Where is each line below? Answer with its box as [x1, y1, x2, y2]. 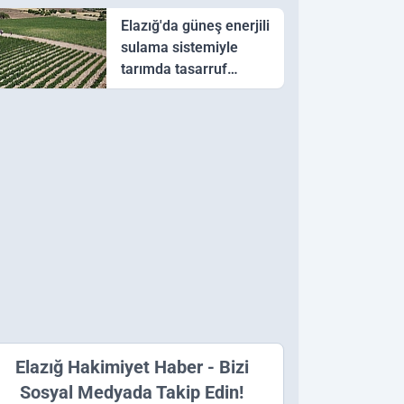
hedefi [120, 82, 162, 100]
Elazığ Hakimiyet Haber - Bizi [14, 356, 249, 379]
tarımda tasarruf [120, 60, 227, 78]
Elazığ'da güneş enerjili [120, 17, 270, 35]
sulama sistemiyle [120, 39, 238, 57]
